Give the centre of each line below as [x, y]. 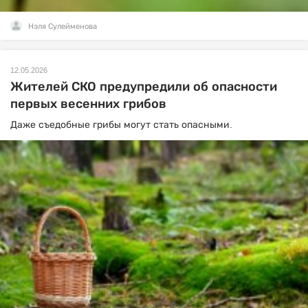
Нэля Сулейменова [63, 26]
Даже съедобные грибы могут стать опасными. [121, 124]
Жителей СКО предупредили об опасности [144, 86]
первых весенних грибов [88, 103]
